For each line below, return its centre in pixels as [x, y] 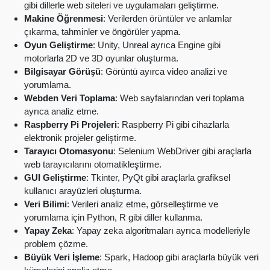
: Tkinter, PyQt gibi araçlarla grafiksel [158, 177]
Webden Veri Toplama [70, 98]
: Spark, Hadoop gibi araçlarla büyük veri [179, 257]
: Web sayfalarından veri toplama [180, 98]
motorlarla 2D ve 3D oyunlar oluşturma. [101, 58]
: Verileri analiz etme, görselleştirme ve [143, 204]
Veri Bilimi [46, 204]
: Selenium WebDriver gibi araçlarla [182, 151]
